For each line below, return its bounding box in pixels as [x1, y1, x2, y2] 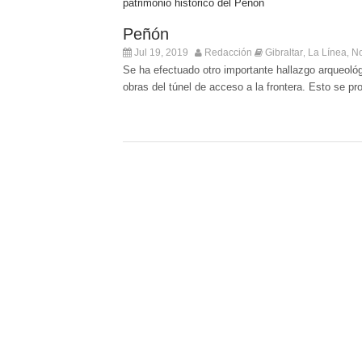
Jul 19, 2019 [132, 47, 188, 58]
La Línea [308, 47, 347, 58]
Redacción [204, 47, 252, 58]
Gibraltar [265, 47, 303, 58]
